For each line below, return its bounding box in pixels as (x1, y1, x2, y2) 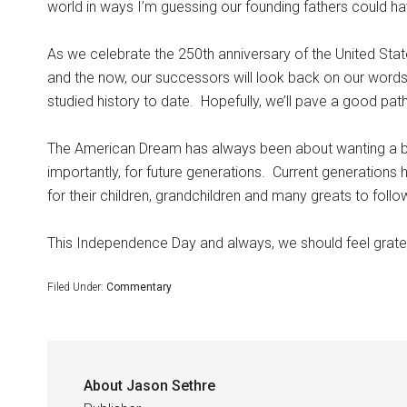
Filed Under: (47, 281, 106, 293)
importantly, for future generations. (47, 164, 265, 181)
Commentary (106, 281, 172, 293)
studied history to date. (47, 93, 194, 110)
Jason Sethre (126, 377, 215, 394)
